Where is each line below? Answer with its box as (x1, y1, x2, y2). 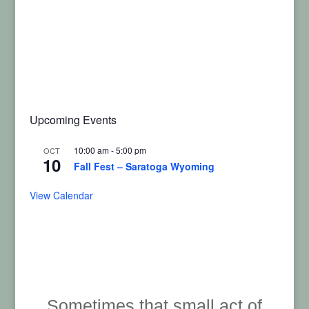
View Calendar (29, 188, 93, 202)
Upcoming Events (29, 111, 117, 128)
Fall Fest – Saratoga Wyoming (73, 159, 215, 173)
